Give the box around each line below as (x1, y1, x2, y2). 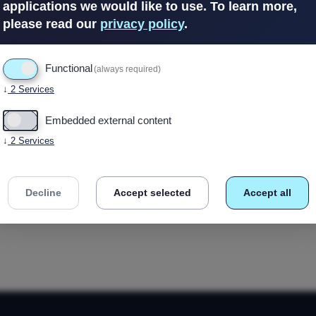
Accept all (243, 187, 291, 198)
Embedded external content (45, 114, 171, 126)
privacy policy (100, 17, 184, 31)
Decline (25, 187, 61, 198)
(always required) (94, 64, 162, 74)
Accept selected (113, 187, 191, 198)
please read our (3, 17, 100, 31)
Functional (45, 62, 92, 74)
